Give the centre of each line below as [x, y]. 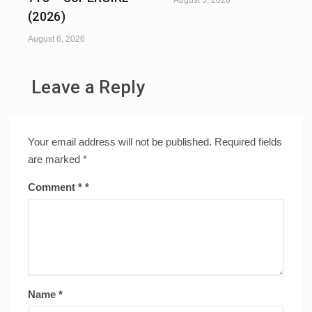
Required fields [248, 142]
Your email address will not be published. [120, 142]
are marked [55, 159]
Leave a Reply [88, 87]
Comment [53, 187]
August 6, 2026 [56, 39]
